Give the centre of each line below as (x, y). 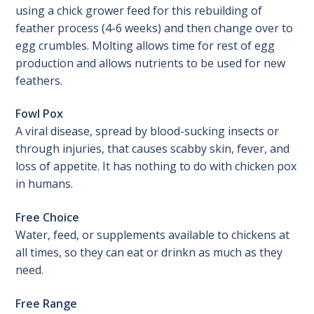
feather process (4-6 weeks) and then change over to (155, 28)
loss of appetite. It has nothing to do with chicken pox (156, 166)
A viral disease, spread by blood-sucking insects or (148, 131)
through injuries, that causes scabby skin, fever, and (153, 149)
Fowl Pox (40, 114)
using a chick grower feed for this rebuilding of (139, 10)
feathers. (39, 80)
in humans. (45, 184)
